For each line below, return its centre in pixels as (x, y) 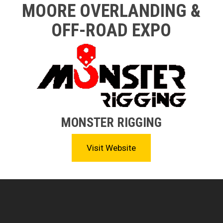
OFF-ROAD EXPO (111, 30)
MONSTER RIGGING (111, 122)
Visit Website (111, 148)
